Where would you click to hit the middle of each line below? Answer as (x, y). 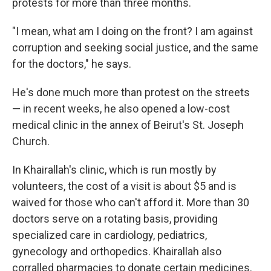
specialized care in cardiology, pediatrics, (109, 235)
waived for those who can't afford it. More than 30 (131, 202)
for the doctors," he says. (72, 64)
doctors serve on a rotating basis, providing (115, 219)
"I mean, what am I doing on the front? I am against (132, 31)
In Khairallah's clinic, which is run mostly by (114, 170)
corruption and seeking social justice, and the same (135, 47)
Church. (31, 141)
